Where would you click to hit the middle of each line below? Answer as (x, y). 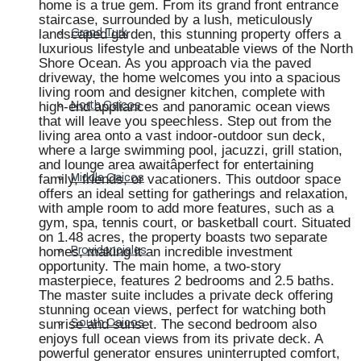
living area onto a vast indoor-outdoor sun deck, (182, 136)
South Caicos (108, 323)
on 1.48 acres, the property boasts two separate (183, 237)
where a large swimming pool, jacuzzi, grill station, (191, 150)
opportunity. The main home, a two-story (160, 266)
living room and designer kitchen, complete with (182, 92)
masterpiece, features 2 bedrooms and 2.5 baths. (187, 281)
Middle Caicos (108, 178)
